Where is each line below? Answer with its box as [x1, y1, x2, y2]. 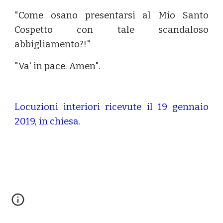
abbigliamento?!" [14, 39, 91, 50]
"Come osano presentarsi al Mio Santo [14, 10, 209, 21]
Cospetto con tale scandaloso [14, 24, 209, 35]
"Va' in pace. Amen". [14, 61, 101, 72]
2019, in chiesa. [14, 116, 81, 127]
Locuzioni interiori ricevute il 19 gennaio [14, 102, 209, 112]
